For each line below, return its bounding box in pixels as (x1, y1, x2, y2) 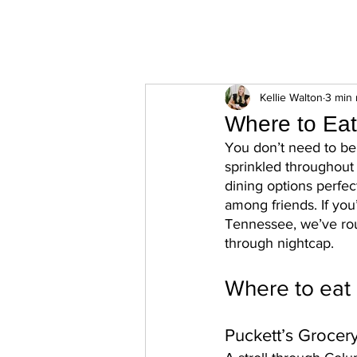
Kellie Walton (260, 90, 323, 104)
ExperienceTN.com (49, 24, 217, 45)
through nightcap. (225, 235, 338, 251)
